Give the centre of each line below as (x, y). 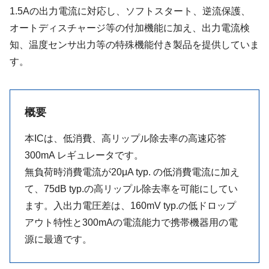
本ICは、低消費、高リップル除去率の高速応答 (125, 138)
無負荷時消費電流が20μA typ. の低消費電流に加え (132, 172)
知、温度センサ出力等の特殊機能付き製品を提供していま (134, 45)
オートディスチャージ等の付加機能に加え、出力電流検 (130, 28)
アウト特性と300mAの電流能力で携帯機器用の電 (131, 222)
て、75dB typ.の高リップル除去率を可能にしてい (131, 189)
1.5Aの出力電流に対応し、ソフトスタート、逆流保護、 (130, 11)
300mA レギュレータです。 (84, 155)
